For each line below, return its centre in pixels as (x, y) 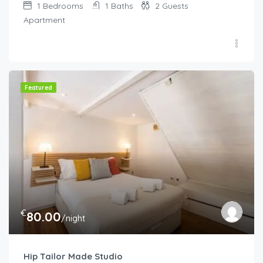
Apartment (44, 20)
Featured (38, 88)
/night (73, 219)
